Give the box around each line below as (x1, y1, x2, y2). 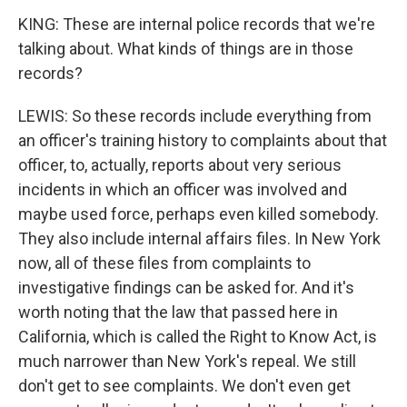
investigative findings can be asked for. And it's (18, 278, 354, 297)
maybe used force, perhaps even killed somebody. (18, 204, 379, 223)
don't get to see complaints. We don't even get (18, 376, 351, 395)
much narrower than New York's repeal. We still (18, 352, 356, 371)
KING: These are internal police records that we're (18, 15, 375, 34)
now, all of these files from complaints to (18, 253, 311, 273)
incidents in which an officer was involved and (18, 180, 347, 199)
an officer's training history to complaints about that (18, 131, 387, 150)
